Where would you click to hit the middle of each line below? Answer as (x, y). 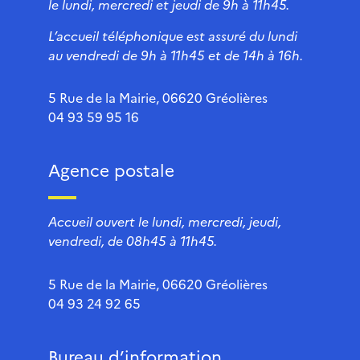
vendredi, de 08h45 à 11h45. (133, 241)
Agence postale (111, 170)
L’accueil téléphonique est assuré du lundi (173, 35)
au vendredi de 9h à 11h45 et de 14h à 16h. (176, 54)
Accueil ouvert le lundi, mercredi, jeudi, (165, 221)
